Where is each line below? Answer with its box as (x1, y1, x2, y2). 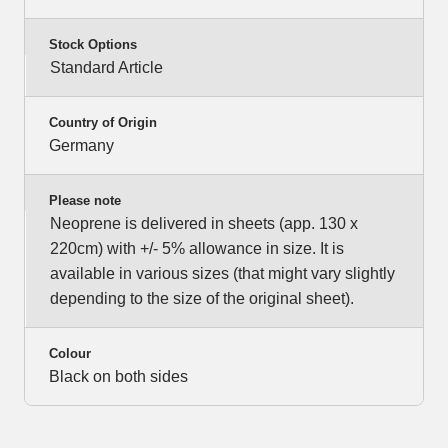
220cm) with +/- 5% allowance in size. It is (50, 240, 344, 258)
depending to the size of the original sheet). (50, 290, 354, 308)
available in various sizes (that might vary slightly (50, 265, 395, 283)
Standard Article (50, 59, 163, 77)
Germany (49, 137, 114, 155)
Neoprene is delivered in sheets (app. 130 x (50, 215, 358, 233)
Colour (49, 346, 91, 362)
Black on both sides (49, 368, 188, 386)
